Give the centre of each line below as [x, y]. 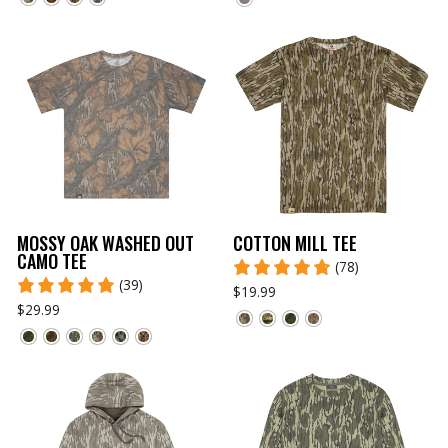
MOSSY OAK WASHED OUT [105, 242]
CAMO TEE [52, 260]
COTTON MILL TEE [294, 242]
